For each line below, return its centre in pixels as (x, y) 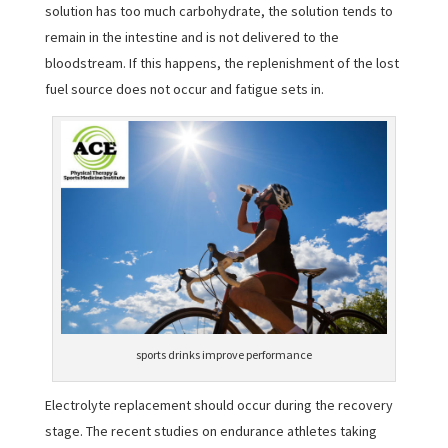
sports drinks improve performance (223, 355)
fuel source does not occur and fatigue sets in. (184, 88)
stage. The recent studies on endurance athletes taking (210, 431)
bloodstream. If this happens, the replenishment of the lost (221, 62)
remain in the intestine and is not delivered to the (191, 36)
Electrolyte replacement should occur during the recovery (218, 405)
